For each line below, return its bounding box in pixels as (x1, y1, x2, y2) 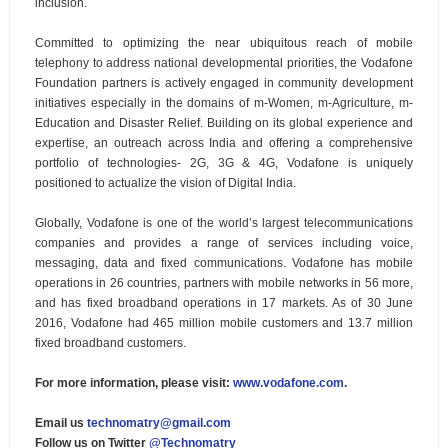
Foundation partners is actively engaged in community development (34, 76, 414, 91)
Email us (34, 416, 87, 431)
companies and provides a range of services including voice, (34, 236, 414, 251)
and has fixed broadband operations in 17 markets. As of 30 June (34, 296, 414, 311)
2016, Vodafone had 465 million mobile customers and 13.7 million (34, 316, 414, 331)
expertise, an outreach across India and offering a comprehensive (34, 136, 414, 151)
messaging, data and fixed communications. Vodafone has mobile (34, 256, 414, 271)
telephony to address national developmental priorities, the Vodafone (34, 56, 414, 71)
